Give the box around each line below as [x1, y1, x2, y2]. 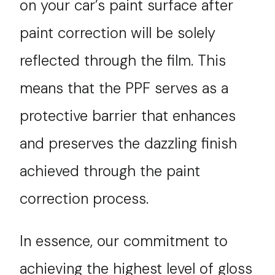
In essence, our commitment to [20, 231, 228, 250]
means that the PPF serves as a [20, 78, 229, 98]
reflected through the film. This [20, 50, 227, 70]
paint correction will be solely [20, 23, 216, 42]
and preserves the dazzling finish [20, 133, 238, 153]
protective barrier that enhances [20, 106, 236, 125]
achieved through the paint [20, 161, 201, 180]
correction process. [20, 188, 149, 208]
